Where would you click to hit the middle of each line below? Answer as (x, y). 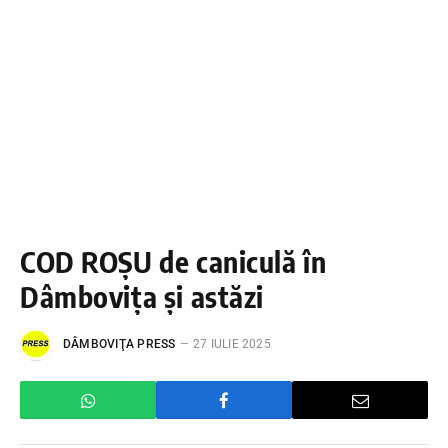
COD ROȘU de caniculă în (173, 261)
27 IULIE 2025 (231, 344)
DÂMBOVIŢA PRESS (119, 344)
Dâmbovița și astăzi (142, 296)
